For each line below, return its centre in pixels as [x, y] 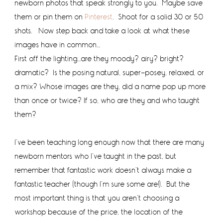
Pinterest [99, 17]
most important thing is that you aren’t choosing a [97, 198]
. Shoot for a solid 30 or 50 [158, 17]
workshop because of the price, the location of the [99, 212]
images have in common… [58, 45]
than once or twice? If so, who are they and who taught [108, 101]
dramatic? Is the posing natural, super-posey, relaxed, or [110, 73]
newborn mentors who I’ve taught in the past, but [96, 156]
